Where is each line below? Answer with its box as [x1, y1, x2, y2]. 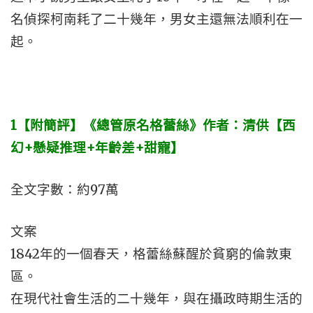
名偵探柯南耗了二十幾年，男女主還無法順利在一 [10, 11, 303, 27]
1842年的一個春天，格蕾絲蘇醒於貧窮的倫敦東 [10, 246, 292, 262]
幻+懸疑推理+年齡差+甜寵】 [10, 140, 184, 156]
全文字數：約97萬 [10, 182, 119, 198]
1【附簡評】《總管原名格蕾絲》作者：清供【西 [10, 117, 296, 133]
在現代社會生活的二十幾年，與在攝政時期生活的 [10, 291, 303, 307]
